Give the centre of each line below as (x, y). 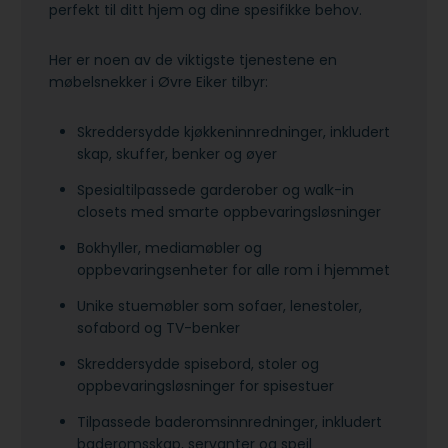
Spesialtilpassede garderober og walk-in (215, 190)
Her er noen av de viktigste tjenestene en (193, 60)
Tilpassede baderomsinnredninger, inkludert (229, 422)
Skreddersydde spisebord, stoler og (198, 364)
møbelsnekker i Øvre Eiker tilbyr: (160, 82)
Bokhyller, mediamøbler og (169, 248)
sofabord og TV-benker (160, 328)
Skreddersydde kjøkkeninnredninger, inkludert (233, 132)
